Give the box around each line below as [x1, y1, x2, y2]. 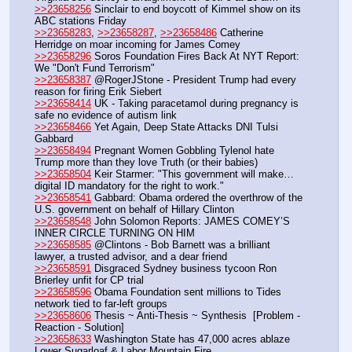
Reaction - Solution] [35, 321, 127, 333]
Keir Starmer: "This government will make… [91, 167, 294, 180]
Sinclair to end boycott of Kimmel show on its [91, 2, 301, 15]
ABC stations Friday [35, 14, 126, 27]
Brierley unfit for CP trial [35, 273, 144, 286]
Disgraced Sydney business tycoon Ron [91, 262, 277, 274]
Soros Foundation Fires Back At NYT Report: [91, 49, 299, 62]
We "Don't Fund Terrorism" [35, 61, 155, 74]
